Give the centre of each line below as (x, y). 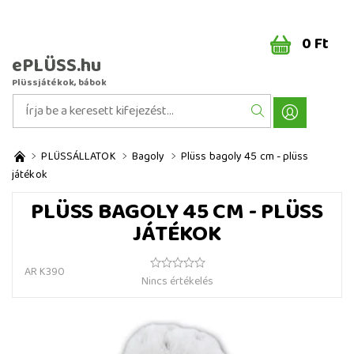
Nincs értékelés (177, 281)
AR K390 (45, 272)
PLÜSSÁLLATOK (79, 156)
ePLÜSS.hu (56, 66)
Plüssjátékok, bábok (59, 83)
